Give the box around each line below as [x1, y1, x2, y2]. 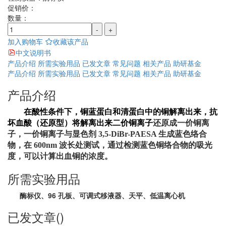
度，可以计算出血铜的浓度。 [8, 152, 112, 160]
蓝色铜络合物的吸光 [140, 141, 212, 149]
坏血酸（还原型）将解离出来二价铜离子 [8, 119, 153, 127]
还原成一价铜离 [153, 119, 209, 127]
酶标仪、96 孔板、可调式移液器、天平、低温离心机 [20, 190, 185, 200]
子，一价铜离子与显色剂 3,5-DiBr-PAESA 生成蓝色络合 [8, 130, 207, 138]
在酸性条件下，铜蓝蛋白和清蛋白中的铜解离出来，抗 [8, 107, 217, 116]
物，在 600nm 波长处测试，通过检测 [8, 141, 140, 149]
